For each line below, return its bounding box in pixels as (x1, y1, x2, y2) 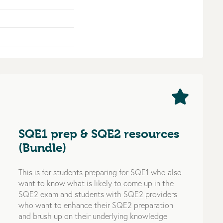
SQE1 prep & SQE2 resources (18, 126, 180, 141)
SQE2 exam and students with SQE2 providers (18, 189, 178, 199)
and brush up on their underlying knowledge (18, 211, 168, 221)
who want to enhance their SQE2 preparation (18, 200, 174, 210)
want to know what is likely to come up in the (18, 178, 174, 188)
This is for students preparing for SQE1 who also (18, 167, 182, 177)
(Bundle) (18, 140, 67, 155)
